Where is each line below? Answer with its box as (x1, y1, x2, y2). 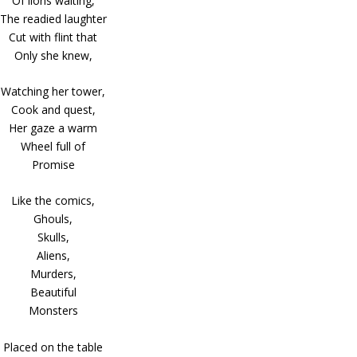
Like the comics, (11, 193, 96, 209)
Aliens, (36, 248, 70, 264)
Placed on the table (3, 339, 104, 355)
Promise (31, 157, 75, 172)
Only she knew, (14, 47, 92, 63)
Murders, (29, 266, 76, 282)
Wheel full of (21, 139, 86, 154)
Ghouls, (33, 211, 73, 227)
